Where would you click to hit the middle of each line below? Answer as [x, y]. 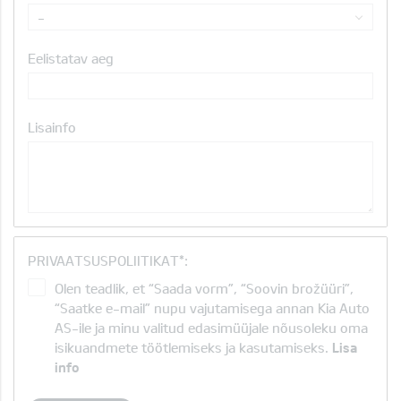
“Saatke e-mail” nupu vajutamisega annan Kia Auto [212, 308]
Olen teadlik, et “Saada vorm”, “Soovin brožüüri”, [204, 288]
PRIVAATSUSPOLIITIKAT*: [108, 260]
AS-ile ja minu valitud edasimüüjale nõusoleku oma [211, 328]
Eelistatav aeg [71, 58]
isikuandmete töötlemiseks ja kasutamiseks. [193, 347]
